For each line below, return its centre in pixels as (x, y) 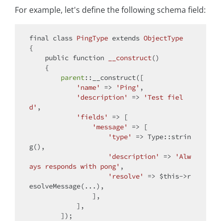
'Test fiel (163, 97)
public (57, 57)
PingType (92, 38)
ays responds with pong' (74, 166)
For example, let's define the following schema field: (110, 10)
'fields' (92, 117)
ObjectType (163, 38)
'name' (88, 87)
